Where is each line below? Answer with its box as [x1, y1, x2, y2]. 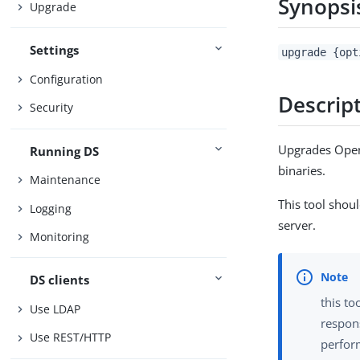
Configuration [30, 71, 104, 87]
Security [30, 100, 74, 116]
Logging [30, 200, 72, 216]
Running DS [30, 142, 100, 159]
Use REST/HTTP [30, 329, 112, 346]
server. [278, 216, 317, 233]
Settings [30, 42, 80, 59]
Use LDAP [30, 301, 81, 317]
